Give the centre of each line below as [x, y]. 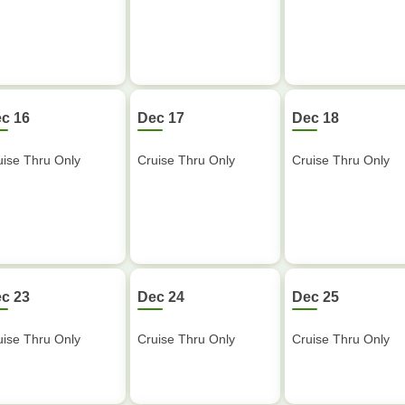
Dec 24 [161, 297]
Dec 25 [316, 297]
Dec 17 [161, 118]
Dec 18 [316, 118]
